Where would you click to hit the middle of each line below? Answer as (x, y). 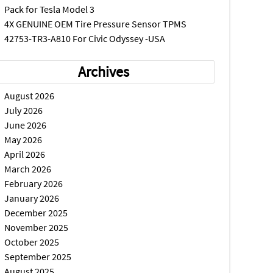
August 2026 (30, 96)
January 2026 (32, 198)
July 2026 (24, 110)
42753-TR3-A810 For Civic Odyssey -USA (85, 38)
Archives (104, 72)
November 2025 (37, 227)
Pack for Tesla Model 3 (50, 9)
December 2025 (36, 213)
